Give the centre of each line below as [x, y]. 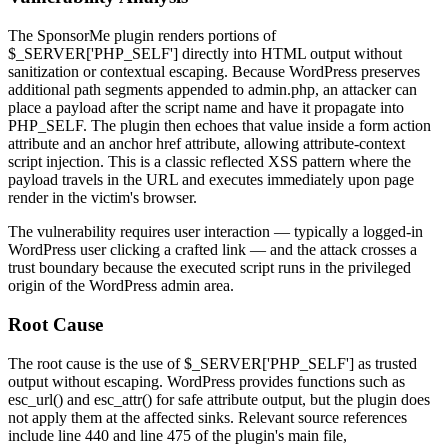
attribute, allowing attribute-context [293, 144]
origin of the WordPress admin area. [121, 286]
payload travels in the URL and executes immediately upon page [211, 180]
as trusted [385, 363]
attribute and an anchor [82, 144]
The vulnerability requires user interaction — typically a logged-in [215, 232]
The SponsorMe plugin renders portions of [142, 36]
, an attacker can [366, 90]
